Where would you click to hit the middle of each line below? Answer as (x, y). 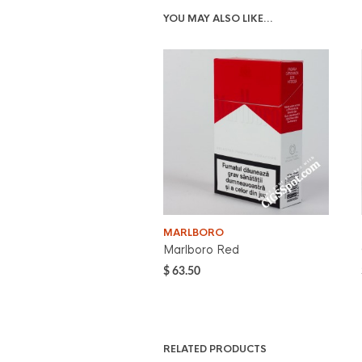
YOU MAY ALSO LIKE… (218, 19)
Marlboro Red (201, 250)
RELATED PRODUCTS (215, 349)
